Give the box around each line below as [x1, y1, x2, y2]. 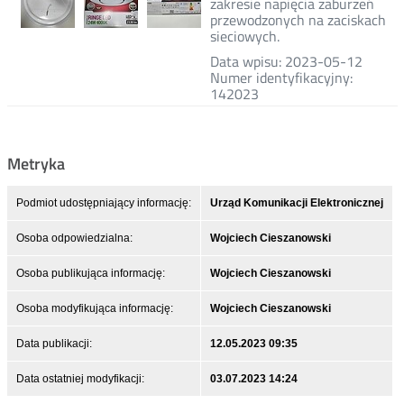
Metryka [6, 151, 65, 176]
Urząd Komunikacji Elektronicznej [209, 197, 383, 209]
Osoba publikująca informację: [15, 267, 165, 280]
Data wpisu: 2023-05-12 [209, 50, 363, 72]
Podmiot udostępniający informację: [15, 197, 191, 209]
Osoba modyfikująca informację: [15, 302, 173, 315]
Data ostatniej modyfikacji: [15, 372, 144, 385]
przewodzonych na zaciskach [209, 9, 386, 31]
